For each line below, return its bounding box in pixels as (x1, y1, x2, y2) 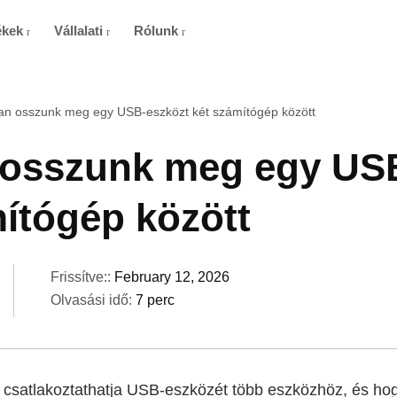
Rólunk (134, 23, 182, 38)
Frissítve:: (51, 269, 114, 284)
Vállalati (54, 23, 106, 38)
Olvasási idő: (51, 292, 136, 307)
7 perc (136, 292, 175, 307)
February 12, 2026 (114, 269, 230, 284)
